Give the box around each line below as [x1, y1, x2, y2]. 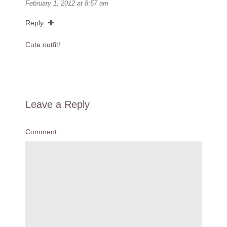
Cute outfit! [25, 41, 60, 49]
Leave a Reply [25, 99, 90, 110]
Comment [25, 128, 57, 136]
